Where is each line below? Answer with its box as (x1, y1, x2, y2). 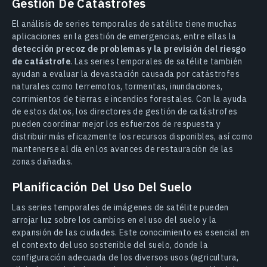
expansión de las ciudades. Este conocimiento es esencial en (12, 227, 250, 238)
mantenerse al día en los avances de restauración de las (12, 144, 233, 155)
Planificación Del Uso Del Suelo (12, 179, 192, 195)
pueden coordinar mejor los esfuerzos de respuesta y (12, 119, 221, 130)
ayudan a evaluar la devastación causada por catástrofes (12, 69, 240, 80)
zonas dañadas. (12, 156, 73, 167)
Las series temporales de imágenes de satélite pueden (12, 202, 229, 213)
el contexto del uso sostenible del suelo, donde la (12, 240, 208, 251)
